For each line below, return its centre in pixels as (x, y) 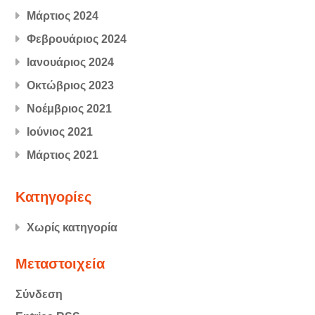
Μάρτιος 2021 (63, 155)
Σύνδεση (39, 294)
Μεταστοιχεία (60, 264)
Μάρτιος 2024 (63, 15)
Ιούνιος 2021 (60, 131)
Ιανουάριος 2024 (71, 62)
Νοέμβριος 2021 (70, 108)
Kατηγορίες (54, 197)
